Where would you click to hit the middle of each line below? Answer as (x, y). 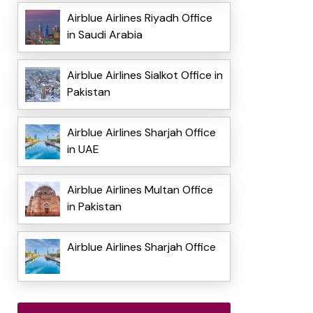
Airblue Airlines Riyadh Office (139, 18)
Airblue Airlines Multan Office (140, 190)
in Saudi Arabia (104, 35)
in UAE (83, 150)
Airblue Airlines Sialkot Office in (145, 75)
